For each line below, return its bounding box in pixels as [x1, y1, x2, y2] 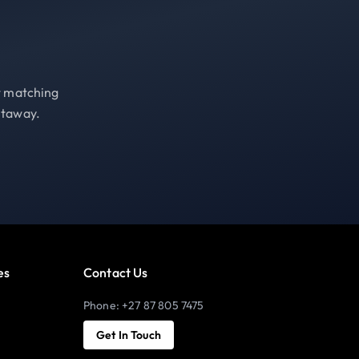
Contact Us [83, 264, 148, 280]
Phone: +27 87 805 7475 [83, 297, 204, 313]
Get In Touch [96, 327, 161, 342]
